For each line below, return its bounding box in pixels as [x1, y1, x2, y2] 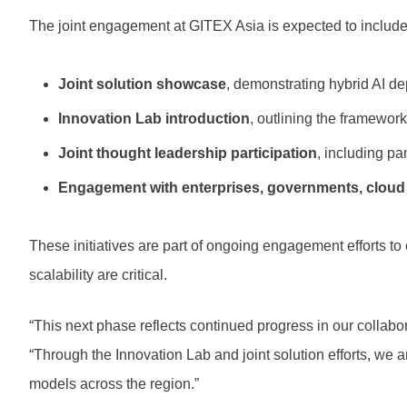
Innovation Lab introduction [58, 111, 250, 127]
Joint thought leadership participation [58, 145, 317, 162]
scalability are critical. [29, 267, 167, 283]
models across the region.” [29, 376, 199, 392]
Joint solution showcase [58, 76, 226, 93]
